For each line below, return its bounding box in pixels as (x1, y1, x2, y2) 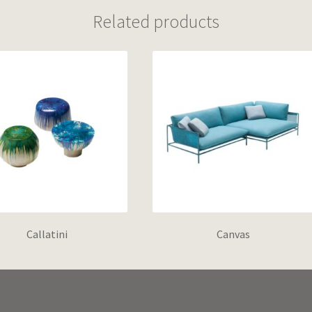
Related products (93, 10, 219, 33)
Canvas (217, 227, 251, 242)
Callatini (26, 227, 68, 242)
